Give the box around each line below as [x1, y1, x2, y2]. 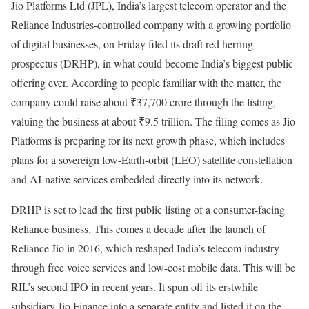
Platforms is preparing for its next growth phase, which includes [11, 133, 285, 148]
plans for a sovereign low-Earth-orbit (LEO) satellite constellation [11, 152, 292, 168]
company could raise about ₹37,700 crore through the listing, [11, 94, 276, 110]
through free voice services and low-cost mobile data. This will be [11, 260, 295, 275]
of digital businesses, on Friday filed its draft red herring [11, 37, 253, 52]
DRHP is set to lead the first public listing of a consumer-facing [11, 202, 285, 217]
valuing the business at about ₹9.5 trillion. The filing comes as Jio [11, 114, 295, 129]
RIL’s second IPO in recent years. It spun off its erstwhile [11, 279, 258, 295]
